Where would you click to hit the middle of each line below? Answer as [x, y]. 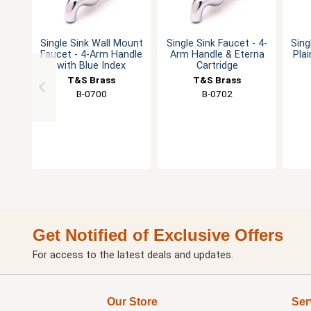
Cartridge [217, 66]
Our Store [132, 302]
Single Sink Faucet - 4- [217, 43]
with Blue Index [91, 66]
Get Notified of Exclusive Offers [158, 235]
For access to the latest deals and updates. [133, 255]
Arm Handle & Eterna [217, 54]
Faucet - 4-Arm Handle [91, 54]
